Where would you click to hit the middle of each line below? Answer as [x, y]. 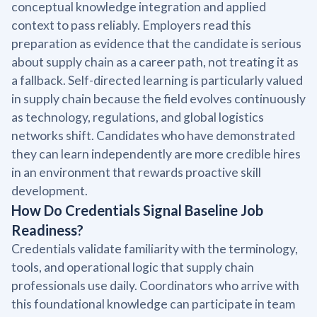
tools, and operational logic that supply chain [133, 267]
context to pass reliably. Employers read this [131, 25]
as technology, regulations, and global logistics [138, 117]
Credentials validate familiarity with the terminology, [155, 248]
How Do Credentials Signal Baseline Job [137, 210]
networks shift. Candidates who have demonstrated [153, 135]
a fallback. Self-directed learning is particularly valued [157, 80]
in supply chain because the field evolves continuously [158, 98]
